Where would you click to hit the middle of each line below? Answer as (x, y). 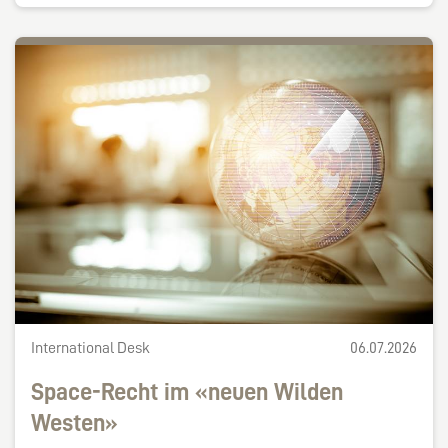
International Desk (90, 348)
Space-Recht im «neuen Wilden (187, 392)
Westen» (74, 423)
